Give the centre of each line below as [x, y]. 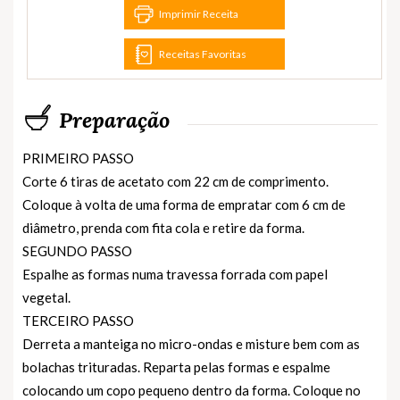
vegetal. [46, 297]
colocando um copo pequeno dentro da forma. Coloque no [192, 390]
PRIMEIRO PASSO [78, 158]
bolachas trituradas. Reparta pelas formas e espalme [176, 367]
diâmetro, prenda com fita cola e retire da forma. [163, 227]
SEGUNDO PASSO [77, 250]
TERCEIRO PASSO [78, 320]
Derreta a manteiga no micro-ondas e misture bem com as [191, 343]
